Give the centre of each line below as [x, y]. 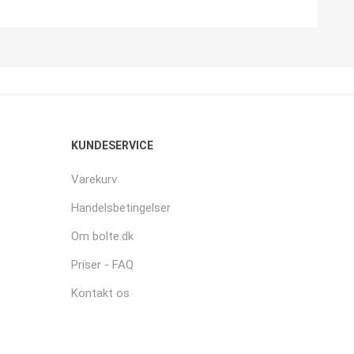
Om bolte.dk [103, 236]
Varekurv [94, 179]
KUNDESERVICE [113, 145]
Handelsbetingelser [121, 208]
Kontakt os [101, 293]
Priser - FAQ [103, 265]
